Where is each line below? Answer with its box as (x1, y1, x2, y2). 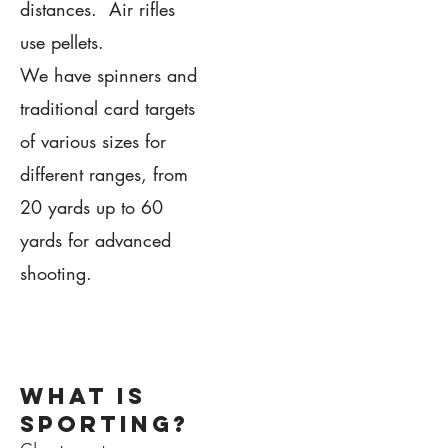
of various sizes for (20, 128, 166, 153)
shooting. (20, 260, 92, 285)
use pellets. (20, 29, 110, 54)
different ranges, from (20, 161, 188, 186)
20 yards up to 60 (20, 194, 163, 219)
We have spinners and (20, 62, 197, 87)
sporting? (20, 409, 189, 438)
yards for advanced (20, 227, 171, 252)
